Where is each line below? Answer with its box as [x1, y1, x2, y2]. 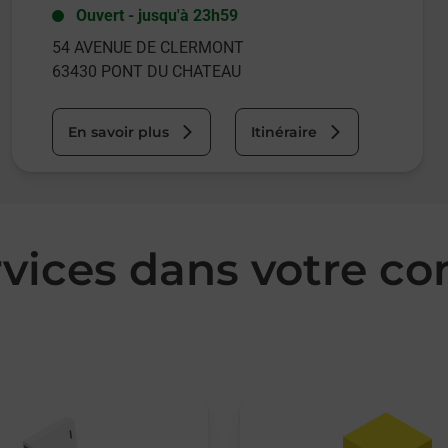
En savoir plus [67, 123, 169, 141]
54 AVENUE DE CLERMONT [51, 38, 244, 57]
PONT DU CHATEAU [100, 62, 241, 81]
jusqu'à [137, 6, 189, 25]
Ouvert [75, 6, 124, 25]
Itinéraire [250, 123, 317, 141]
